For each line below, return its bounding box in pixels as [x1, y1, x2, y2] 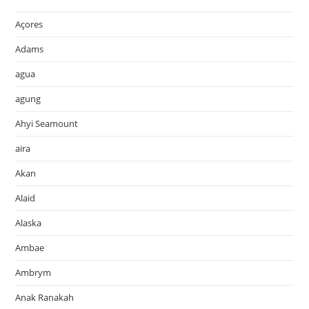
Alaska [15, 216, 42, 229]
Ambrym [15, 266, 52, 279]
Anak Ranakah [15, 290, 74, 303]
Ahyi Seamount [15, 117, 79, 130]
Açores [15, 17, 43, 30]
